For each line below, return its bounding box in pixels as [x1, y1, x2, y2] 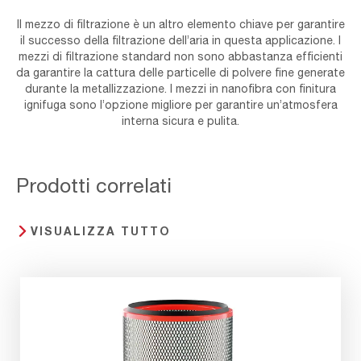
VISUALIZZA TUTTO [30, 223, 171, 238]
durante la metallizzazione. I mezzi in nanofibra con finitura [25, 81, 336, 95]
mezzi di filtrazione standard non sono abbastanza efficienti [19, 49, 342, 63]
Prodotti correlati [16, 172, 172, 197]
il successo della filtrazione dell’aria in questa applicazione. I [20, 33, 341, 47]
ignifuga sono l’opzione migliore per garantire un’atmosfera [23, 98, 338, 111]
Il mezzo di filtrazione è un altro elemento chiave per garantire [16, 17, 345, 31]
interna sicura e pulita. [122, 114, 239, 127]
